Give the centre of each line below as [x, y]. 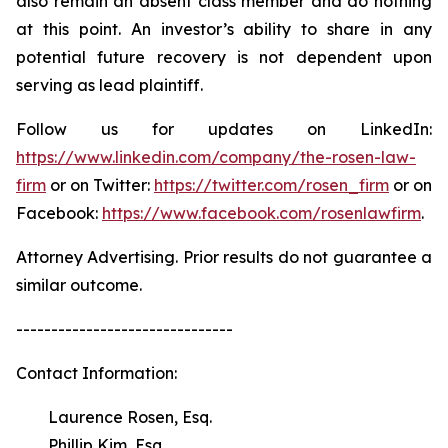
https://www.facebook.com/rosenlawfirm [261, 213]
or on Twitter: [100, 185]
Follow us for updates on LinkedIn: [224, 129]
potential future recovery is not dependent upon [224, 57]
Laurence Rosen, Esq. [114, 417]
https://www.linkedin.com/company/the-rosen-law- [216, 157]
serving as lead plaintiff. [109, 85]
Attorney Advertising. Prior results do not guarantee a [224, 257]
